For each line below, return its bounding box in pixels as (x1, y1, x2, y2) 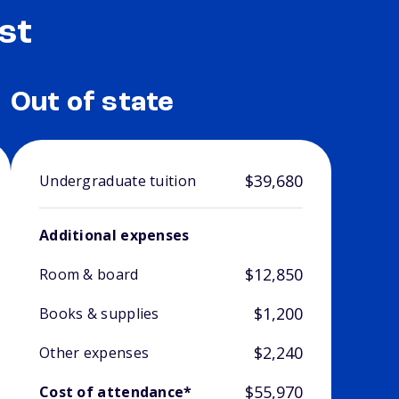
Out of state (10, 89, 175, 118)
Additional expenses (38, 225, 190, 246)
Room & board (38, 265, 139, 285)
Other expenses (38, 343, 150, 363)
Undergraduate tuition (38, 171, 197, 191)
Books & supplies (38, 304, 159, 324)
